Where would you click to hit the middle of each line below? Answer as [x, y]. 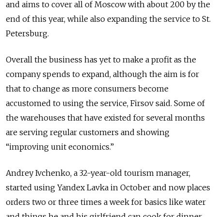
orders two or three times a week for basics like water [106, 202]
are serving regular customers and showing [88, 132]
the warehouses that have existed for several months [105, 118]
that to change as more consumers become [87, 89]
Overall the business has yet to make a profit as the [101, 60]
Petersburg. [27, 34]
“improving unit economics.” [60, 147]
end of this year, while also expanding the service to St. [108, 19]
